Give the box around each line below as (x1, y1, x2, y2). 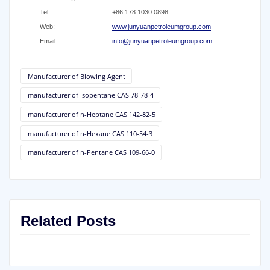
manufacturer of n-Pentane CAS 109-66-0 (27, 148, 155, 157)
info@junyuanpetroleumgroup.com (111, 37, 212, 45)
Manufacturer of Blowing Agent (27, 71, 125, 81)
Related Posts (20, 213, 116, 229)
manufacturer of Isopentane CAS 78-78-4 (27, 90, 154, 100)
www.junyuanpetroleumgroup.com (111, 22, 211, 30)
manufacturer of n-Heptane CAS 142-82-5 (27, 109, 155, 119)
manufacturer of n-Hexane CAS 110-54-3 (27, 128, 152, 138)
